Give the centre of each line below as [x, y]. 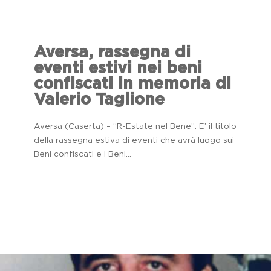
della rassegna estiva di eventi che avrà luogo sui [134, 140]
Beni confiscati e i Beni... [83, 154]
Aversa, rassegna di [112, 52]
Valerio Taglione [99, 100]
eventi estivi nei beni [118, 68]
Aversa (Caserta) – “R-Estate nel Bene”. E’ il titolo [135, 126]
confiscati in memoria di [132, 84]
